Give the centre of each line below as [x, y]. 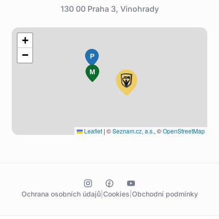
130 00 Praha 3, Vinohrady [109, 9]
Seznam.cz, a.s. [133, 131]
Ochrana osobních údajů [61, 194]
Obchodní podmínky [165, 194]
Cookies [116, 194]
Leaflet [92, 131]
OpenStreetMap [184, 131]
